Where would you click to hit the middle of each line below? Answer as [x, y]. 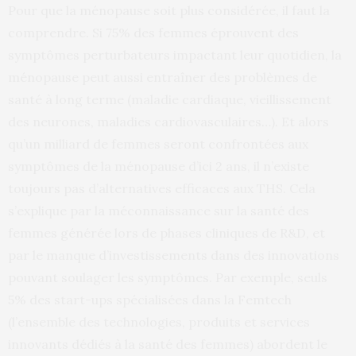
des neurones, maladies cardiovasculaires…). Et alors [168, 122]
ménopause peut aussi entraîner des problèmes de [163, 77]
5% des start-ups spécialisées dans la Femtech [150, 300]
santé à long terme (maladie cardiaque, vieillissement [170, 100]
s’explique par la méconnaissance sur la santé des [159, 211]
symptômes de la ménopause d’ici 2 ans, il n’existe [159, 166]
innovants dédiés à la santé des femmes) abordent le [168, 344]
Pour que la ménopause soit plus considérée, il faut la [169, 11]
